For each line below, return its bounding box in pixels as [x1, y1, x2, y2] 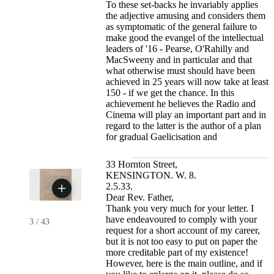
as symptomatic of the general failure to [106, 21, 257, 32]
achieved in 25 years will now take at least [106, 76, 269, 87]
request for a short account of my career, [106, 224, 261, 235]
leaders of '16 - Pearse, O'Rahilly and [106, 43, 250, 54]
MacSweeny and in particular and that [106, 54, 253, 65]
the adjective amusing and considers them [106, 10, 266, 21]
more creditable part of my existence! [106, 246, 249, 257]
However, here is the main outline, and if [106, 257, 263, 268]
